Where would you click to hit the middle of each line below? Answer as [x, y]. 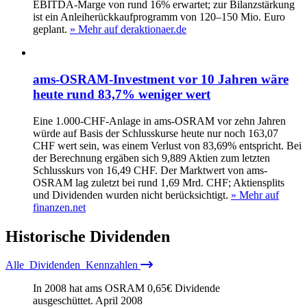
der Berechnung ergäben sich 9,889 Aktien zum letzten [151, 158]
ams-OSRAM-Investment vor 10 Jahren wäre [161, 79]
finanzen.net [59, 207]
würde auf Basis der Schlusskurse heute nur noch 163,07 [156, 133]
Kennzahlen [110, 265]
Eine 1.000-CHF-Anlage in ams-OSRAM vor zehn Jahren [159, 121]
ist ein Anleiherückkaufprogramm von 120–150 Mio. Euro [159, 17]
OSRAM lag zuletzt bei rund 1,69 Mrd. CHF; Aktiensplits [159, 182]
